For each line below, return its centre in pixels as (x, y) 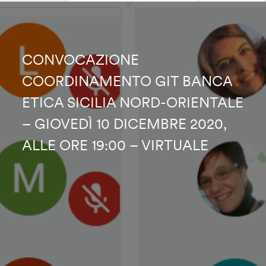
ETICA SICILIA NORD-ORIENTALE (133, 102)
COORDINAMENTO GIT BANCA (127, 81)
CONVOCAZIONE (81, 60)
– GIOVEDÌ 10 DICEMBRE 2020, (125, 124)
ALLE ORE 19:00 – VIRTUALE (115, 145)
